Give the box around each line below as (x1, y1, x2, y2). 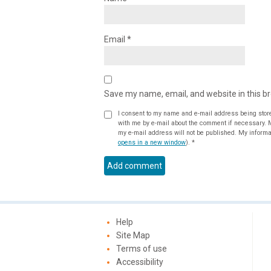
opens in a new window (118, 138, 186, 146)
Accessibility (116, 256, 163, 267)
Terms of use (116, 243, 167, 253)
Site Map (116, 230, 150, 240)
